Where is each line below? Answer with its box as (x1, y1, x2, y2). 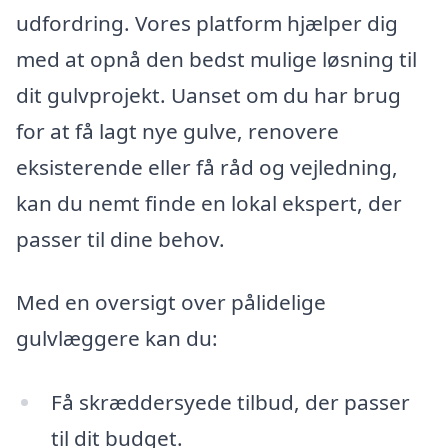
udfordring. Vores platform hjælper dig (16, 8, 398, 37)
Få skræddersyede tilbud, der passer (50, 387, 410, 416)
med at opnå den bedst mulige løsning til (16, 44, 417, 73)
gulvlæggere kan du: (16, 324, 218, 353)
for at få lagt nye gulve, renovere (16, 116, 339, 145)
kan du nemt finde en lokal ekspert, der (16, 188, 402, 217)
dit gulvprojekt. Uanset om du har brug (16, 80, 401, 109)
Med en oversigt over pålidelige (16, 288, 326, 317)
